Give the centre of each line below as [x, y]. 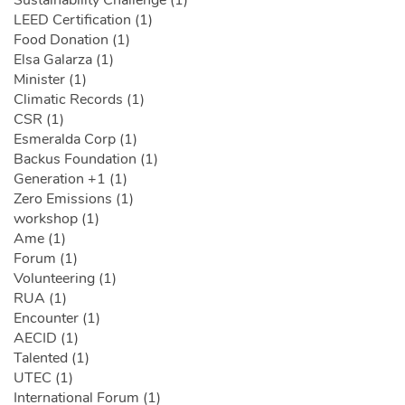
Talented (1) [52, 358]
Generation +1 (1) [71, 179]
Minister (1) [50, 80]
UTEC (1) [43, 378]
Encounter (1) [57, 319]
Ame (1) [40, 239]
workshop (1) [57, 219]
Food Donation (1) [72, 40]
